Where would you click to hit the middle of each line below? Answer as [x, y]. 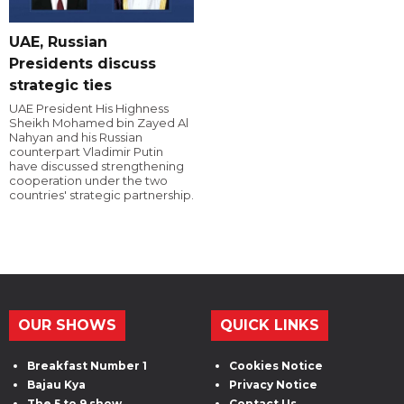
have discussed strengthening [96, 166]
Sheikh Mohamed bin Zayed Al [99, 123]
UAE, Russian [58, 42]
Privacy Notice [273, 385]
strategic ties [60, 86]
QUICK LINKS [270, 326]
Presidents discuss [83, 64]
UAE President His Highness [89, 109]
